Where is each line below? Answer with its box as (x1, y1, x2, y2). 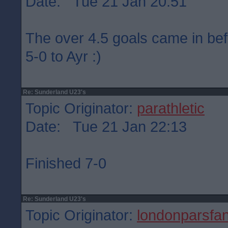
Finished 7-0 (25, 155, 106, 172)
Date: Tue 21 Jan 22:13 (25, 118, 187, 135)
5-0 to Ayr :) (25, 48, 101, 65)
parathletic (137, 100, 205, 117)
